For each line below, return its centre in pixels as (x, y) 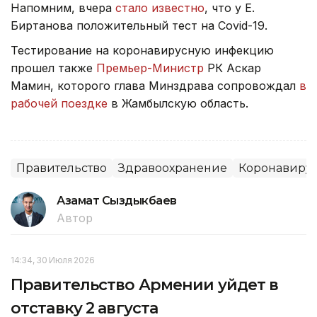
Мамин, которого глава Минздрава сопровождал (155, 85)
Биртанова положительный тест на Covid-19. (139, 25)
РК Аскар (232, 68)
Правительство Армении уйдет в (145, 284)
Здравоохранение (173, 168)
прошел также (53, 68)
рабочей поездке (59, 103)
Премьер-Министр (150, 68)
